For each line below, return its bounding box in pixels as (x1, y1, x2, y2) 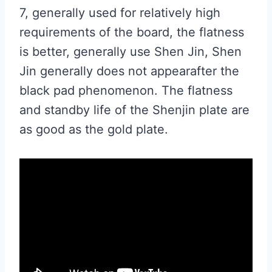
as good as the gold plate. (19, 122, 168, 137)
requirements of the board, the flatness (19, 25, 244, 39)
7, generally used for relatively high (19, 5, 220, 20)
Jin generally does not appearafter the (19, 64, 239, 78)
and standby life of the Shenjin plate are (19, 103, 250, 117)
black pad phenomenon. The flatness (19, 83, 233, 98)
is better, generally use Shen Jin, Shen (19, 44, 242, 59)
